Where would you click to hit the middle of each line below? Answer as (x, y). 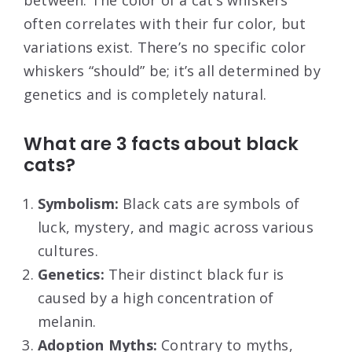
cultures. (68, 251)
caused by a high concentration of (156, 298)
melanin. (67, 322)
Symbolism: (78, 204)
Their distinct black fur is (194, 275)
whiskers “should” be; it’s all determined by (172, 71)
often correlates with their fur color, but (165, 24)
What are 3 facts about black (161, 144)
